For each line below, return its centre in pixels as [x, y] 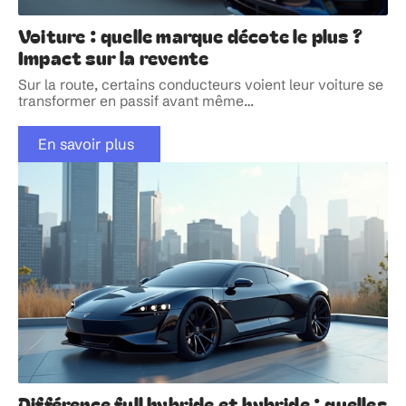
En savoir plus [86, 144]
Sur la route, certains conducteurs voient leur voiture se [201, 84]
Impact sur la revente [114, 57]
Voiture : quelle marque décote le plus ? [191, 35]
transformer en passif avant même [131, 101]
